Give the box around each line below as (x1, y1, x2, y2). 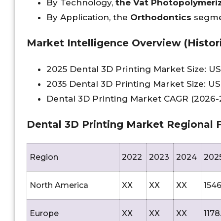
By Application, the (46, 12, 130, 23)
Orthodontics (130, 12, 194, 23)
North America (30, 180, 88, 190)
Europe (30, 208, 59, 218)
